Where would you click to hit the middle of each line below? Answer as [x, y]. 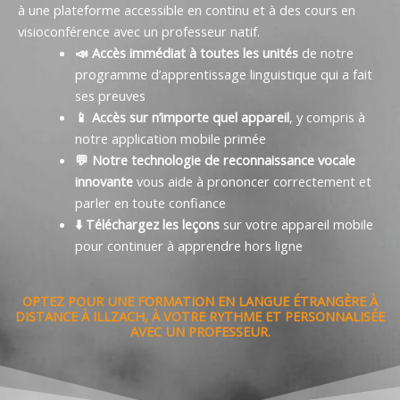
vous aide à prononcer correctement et [252, 182]
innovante [104, 182]
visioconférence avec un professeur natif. [139, 32]
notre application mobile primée [170, 139]
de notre [325, 53]
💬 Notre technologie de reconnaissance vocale [215, 160]
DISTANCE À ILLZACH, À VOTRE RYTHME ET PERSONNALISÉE [200, 317]
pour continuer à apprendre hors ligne [188, 246]
